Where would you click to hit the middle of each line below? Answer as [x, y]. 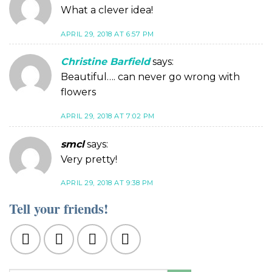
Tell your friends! [59, 209]
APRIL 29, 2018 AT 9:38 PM [107, 183]
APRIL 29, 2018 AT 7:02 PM [108, 116]
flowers [78, 92]
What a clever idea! [107, 10]
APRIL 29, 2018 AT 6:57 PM [107, 34]
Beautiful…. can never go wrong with [150, 77]
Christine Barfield [105, 62]
